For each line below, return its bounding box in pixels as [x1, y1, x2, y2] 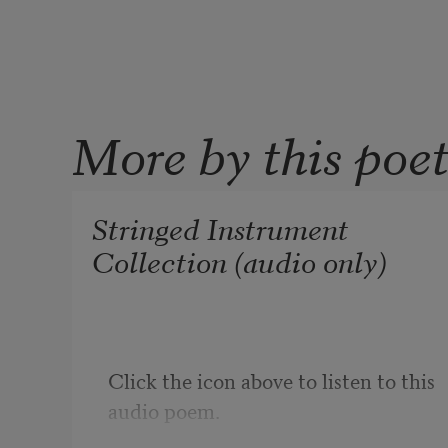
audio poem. [108, 395, 220, 426]
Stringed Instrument [92, 206, 349, 249]
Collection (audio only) [92, 239, 387, 282]
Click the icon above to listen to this [108, 365, 435, 396]
